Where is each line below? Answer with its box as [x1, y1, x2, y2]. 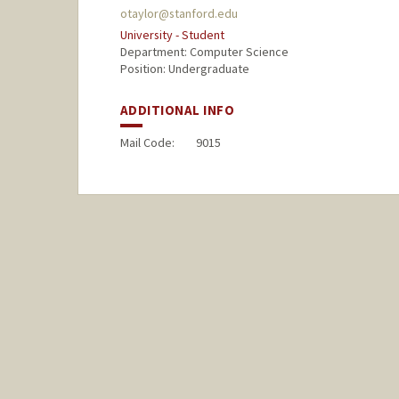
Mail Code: [119, 134, 175, 151]
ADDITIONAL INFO [119, 102, 235, 119]
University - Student [119, 27, 224, 44]
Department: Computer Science [119, 44, 289, 61]
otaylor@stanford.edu [119, 5, 238, 22]
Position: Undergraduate [119, 61, 249, 77]
